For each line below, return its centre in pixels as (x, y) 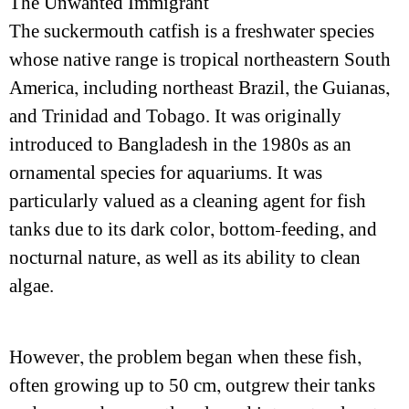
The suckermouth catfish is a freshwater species (192, 31)
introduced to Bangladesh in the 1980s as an (180, 145)
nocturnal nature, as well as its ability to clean (185, 258)
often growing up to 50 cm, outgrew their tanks (192, 386)
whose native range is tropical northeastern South (200, 60)
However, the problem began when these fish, (185, 357)
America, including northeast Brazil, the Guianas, (199, 88)
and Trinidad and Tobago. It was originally (175, 116)
